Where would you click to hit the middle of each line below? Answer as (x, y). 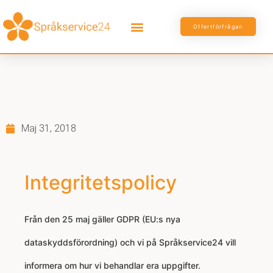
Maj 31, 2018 (49, 129)
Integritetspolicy (101, 183)
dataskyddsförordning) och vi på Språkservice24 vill (130, 243)
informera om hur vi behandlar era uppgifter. (114, 266)
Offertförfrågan (218, 27)
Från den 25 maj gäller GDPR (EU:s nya (102, 219)
